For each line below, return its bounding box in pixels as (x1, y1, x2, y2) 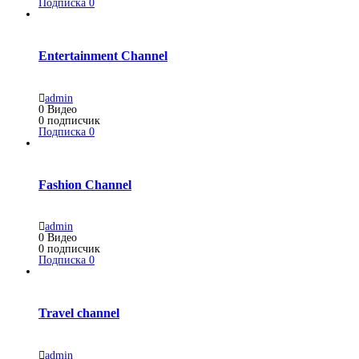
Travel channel (38, 306, 119, 321)
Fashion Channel (38, 177, 131, 192)
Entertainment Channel (38, 49, 167, 63)
